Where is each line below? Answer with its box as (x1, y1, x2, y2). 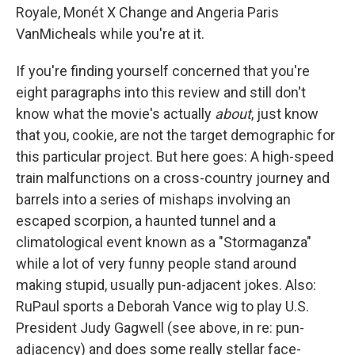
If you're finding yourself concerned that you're (16, 63, 310, 79)
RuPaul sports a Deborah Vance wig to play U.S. (16, 298, 309, 315)
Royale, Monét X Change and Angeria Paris (16, 4, 279, 21)
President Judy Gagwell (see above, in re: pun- (16, 319, 304, 336)
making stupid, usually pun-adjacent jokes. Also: (16, 277, 316, 293)
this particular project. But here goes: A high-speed (16, 148, 334, 165)
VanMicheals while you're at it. (16, 25, 204, 42)
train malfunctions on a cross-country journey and (16, 170, 330, 186)
